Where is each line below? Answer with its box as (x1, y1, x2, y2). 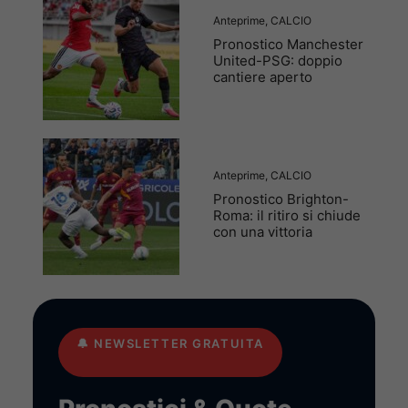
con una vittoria (213, 223, 312, 241)
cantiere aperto (213, 68, 312, 87)
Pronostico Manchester (213, 36, 363, 54)
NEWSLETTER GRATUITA (94, 335, 264, 351)
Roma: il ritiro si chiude (213, 207, 361, 225)
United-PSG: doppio (213, 52, 342, 70)
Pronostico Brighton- (213, 190, 349, 209)
